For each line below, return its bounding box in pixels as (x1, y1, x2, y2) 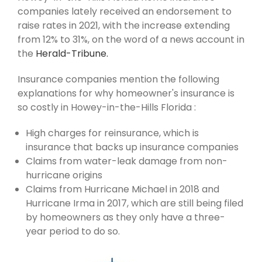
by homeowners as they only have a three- (26, 211, 225, 225)
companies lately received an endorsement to (18, 5, 232, 19)
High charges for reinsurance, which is (26, 126, 199, 140)
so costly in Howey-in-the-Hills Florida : (18, 101, 196, 115)
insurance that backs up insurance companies (26, 140, 239, 154)
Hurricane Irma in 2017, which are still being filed (26, 196, 243, 211)
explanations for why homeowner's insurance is (18, 87, 235, 101)
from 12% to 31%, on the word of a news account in (18, 33, 244, 47)
